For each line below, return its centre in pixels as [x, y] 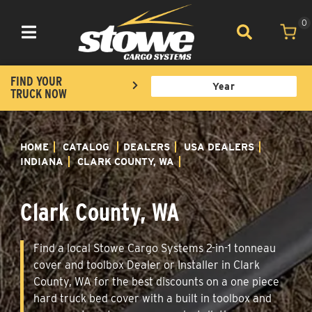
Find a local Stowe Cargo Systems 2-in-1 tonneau [155, 248]
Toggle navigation [57, 40]
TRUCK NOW [39, 93]
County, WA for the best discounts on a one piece [156, 281]
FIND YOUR [36, 81]
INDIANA [42, 161]
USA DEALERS [219, 147]
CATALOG [86, 147]
